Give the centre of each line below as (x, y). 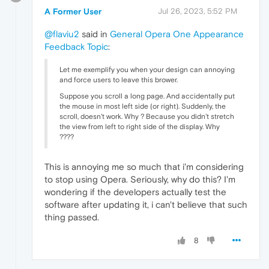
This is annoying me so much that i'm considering (144, 167)
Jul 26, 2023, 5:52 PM (198, 11)
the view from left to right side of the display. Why (140, 127)
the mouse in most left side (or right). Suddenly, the (143, 107)
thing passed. (72, 217)
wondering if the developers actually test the (135, 192)
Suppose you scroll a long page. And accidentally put (147, 96)
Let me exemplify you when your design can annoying (147, 70)
